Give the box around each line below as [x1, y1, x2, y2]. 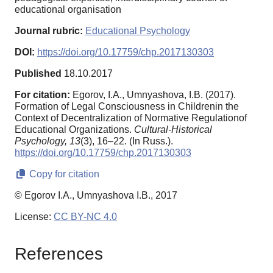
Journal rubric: [15, 26, 83, 37]
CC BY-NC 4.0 [54, 211, 117, 222]
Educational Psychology [85, 26, 190, 37]
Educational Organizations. [15, 124, 134, 135]
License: [15, 211, 54, 222]
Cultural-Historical [134, 124, 212, 135]
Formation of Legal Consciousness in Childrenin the [15, 101, 239, 112]
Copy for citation [27, 169, 99, 180]
